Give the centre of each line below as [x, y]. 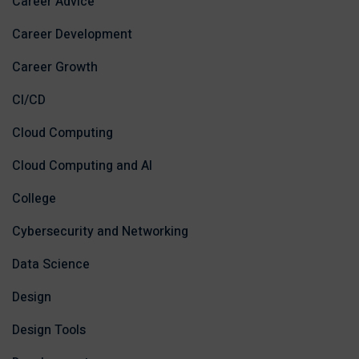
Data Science [51, 265]
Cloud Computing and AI [82, 166]
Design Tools [49, 331]
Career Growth [55, 68]
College [34, 199]
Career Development [72, 35]
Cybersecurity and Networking [100, 232]
